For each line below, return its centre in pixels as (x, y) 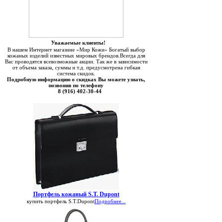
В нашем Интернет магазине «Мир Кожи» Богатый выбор (76, 50)
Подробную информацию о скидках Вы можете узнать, (76, 79)
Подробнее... (110, 201)
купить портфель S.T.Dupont (60, 201)
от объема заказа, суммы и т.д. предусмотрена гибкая (76, 67)
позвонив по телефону (76, 85)
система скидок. (76, 73)
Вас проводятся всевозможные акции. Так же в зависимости (76, 61)
